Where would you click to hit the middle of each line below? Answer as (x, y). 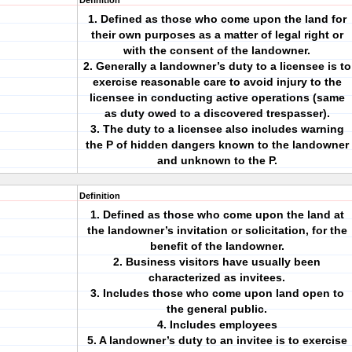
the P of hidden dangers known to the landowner (217, 145)
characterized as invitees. (217, 277)
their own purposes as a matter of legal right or (217, 35)
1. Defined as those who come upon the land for (217, 19)
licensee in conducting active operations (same (217, 97)
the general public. (217, 309)
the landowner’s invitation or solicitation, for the (217, 230)
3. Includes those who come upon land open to (217, 293)
